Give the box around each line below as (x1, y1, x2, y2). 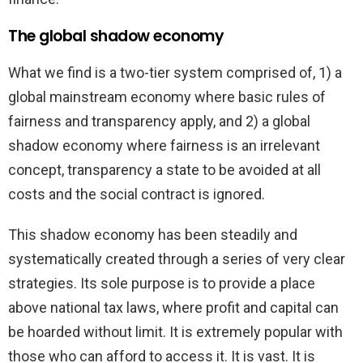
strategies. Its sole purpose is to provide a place (8, 274, 315, 292)
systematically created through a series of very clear (8, 250, 345, 267)
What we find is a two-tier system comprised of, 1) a (8, 63, 342, 81)
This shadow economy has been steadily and (8, 225, 297, 243)
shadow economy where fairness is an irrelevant (8, 136, 320, 154)
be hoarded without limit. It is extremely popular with (8, 322, 343, 340)
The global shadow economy (8, 24, 224, 47)
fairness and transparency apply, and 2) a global (8, 112, 310, 130)
